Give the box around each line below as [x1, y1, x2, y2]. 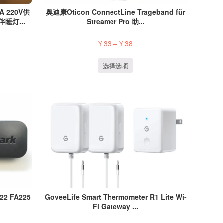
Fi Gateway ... [93, 201, 139, 212]
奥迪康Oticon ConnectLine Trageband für [46, 6, 186, 17]
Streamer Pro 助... [86, 16, 145, 26]
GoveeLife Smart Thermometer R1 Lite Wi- [44, 192, 187, 202]
